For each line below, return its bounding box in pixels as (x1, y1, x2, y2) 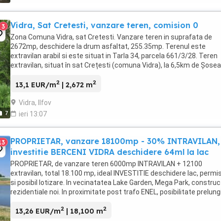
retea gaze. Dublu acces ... (10, 197, 93, 205)
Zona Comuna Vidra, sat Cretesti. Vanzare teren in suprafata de (10, 33, 212, 41)
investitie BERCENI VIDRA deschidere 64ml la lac (10, 147, 209, 157)
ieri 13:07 (19, 110, 47, 118)
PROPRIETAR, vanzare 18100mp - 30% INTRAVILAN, (10, 136, 220, 146)
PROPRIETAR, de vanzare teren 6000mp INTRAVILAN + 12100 (10, 159, 202, 168)
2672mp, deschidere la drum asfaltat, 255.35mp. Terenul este (10, 42, 206, 50)
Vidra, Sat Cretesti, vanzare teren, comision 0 (10, 20, 198, 30)
